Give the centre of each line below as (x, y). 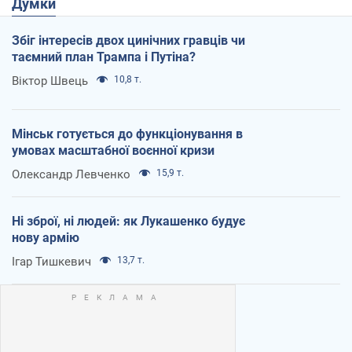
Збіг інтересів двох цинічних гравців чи (128, 40)
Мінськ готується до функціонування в (127, 134)
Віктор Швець (50, 81)
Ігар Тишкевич (51, 261)
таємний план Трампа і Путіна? (104, 57)
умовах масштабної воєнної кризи (113, 150)
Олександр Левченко (71, 174)
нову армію (46, 237)
